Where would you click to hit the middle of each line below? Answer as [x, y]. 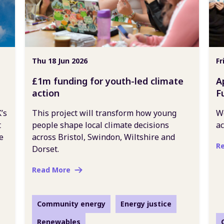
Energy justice [146, 204]
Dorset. [45, 149]
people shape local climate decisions [100, 125]
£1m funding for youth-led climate [108, 81]
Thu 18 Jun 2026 [60, 61]
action [46, 93]
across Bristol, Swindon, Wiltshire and [103, 137]
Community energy [71, 204]
